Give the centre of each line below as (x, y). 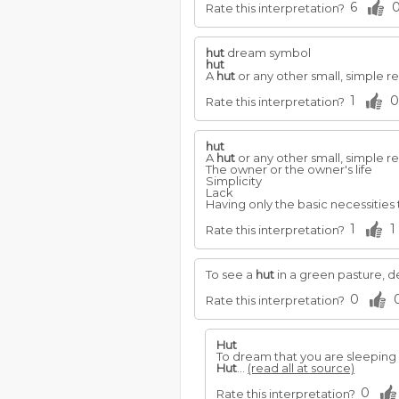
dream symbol (268, 53)
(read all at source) (301, 368)
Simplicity (234, 181)
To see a (231, 274)
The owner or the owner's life (289, 169)
